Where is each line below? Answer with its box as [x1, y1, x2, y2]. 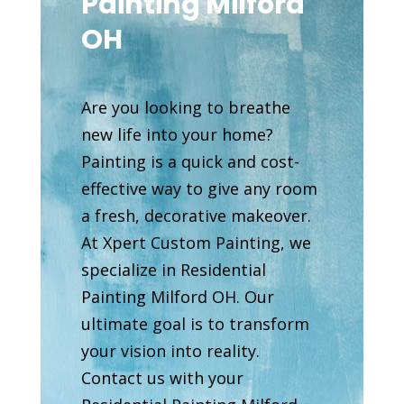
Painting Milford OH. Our [80, 285, 274, 308]
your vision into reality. [80, 339, 260, 362]
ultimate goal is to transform [80, 312, 309, 335]
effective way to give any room [80, 177, 317, 199]
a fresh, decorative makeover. [80, 204, 311, 226]
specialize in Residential [80, 258, 266, 280]
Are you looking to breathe [80, 96, 290, 118]
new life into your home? [80, 123, 273, 145]
